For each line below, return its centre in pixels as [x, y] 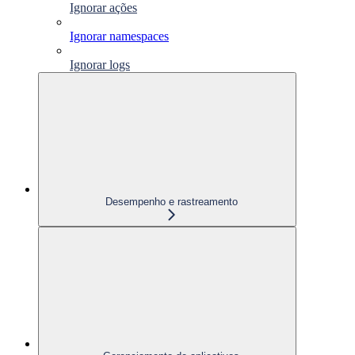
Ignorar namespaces [119, 36]
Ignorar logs [100, 64]
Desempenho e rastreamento [171, 201]
